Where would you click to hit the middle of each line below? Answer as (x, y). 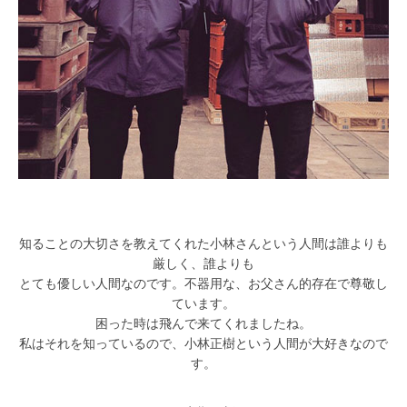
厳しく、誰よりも (203, 263)
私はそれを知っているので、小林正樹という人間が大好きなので (203, 343)
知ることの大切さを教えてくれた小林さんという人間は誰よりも (203, 243)
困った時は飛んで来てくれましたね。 (203, 323)
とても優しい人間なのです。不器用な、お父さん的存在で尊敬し (203, 283)
